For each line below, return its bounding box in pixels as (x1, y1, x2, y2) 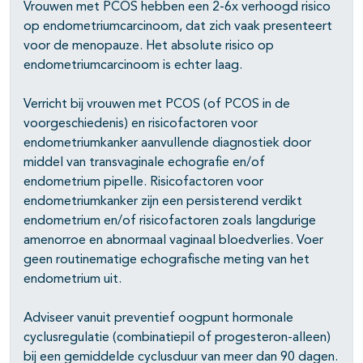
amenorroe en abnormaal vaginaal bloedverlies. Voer (23, 234, 323, 248)
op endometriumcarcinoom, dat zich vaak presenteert (23, 20, 332, 34)
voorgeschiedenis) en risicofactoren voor (23, 117, 258, 131)
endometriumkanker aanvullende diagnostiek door (23, 137, 311, 151)
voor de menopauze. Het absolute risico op (23, 40, 274, 53)
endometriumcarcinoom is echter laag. (23, 59, 242, 73)
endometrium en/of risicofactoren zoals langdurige (23, 215, 316, 228)
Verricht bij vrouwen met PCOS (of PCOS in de (23, 98, 290, 112)
